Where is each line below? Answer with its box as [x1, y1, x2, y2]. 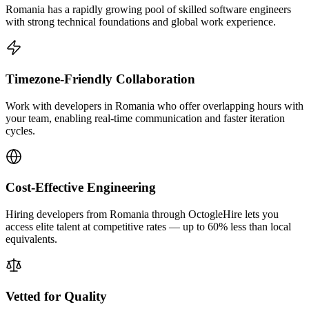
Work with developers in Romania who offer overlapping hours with [6, 99, 303, 112]
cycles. [6, 124, 35, 137]
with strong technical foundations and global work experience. [6, 16, 276, 28]
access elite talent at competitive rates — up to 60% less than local [6, 221, 291, 233]
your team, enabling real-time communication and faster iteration [6, 112, 285, 124]
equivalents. [6, 233, 57, 246]
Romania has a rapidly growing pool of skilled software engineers [6, 3, 291, 16]
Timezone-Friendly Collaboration [6, 71, 195, 86]
